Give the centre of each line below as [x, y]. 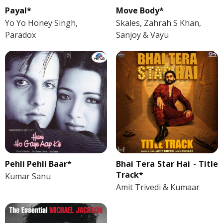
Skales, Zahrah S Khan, [158, 23]
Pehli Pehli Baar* [38, 164]
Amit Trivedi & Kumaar [158, 187]
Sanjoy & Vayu [142, 35]
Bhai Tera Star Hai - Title [167, 164]
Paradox [20, 35]
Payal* [18, 11]
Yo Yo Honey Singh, [41, 23]
